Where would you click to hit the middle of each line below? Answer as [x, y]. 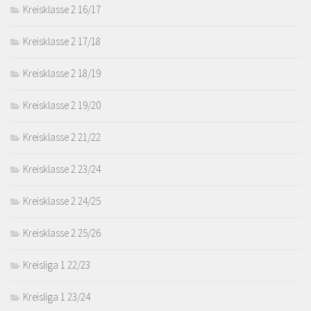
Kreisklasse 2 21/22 [62, 137]
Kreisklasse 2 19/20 [62, 105]
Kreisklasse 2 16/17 [62, 9]
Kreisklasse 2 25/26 [62, 233]
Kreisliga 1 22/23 [57, 264]
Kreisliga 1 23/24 [57, 296]
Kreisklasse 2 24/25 [62, 201]
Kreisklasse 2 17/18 [62, 41]
